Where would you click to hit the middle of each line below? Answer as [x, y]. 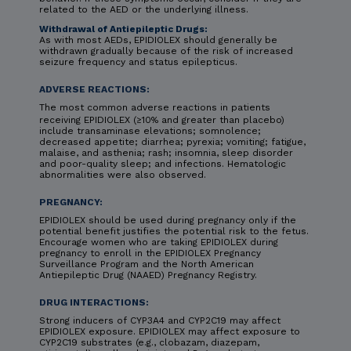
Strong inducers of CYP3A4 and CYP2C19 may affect [160, 320]
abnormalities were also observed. [123, 174]
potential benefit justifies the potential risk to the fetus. [174, 231]
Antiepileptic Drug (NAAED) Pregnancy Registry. [148, 275]
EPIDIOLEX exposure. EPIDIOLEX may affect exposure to [170, 331]
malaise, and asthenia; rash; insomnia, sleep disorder [166, 152]
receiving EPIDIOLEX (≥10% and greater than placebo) [162, 119]
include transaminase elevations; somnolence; [150, 130]
